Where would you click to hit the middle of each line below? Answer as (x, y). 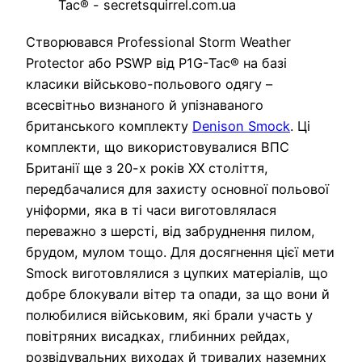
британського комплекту (109, 126)
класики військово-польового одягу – (149, 84)
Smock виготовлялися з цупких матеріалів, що (177, 273)
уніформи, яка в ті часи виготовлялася (151, 210)
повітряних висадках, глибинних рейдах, (158, 336)
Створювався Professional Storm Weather (158, 42)
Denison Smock (241, 126)
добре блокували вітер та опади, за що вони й (178, 294)
